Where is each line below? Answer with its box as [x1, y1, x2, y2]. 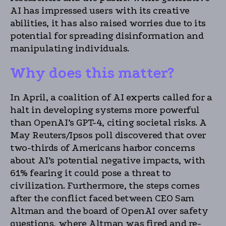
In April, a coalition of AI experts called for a [10, 92, 212, 103]
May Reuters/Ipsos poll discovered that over [10, 130, 206, 141]
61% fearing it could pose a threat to [10, 167, 171, 179]
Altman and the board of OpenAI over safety [10, 205, 208, 216]
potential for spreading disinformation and [10, 30, 204, 41]
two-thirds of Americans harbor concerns [10, 142, 195, 153]
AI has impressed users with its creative [10, 5, 190, 16]
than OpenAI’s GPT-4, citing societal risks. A [10, 117, 207, 128]
